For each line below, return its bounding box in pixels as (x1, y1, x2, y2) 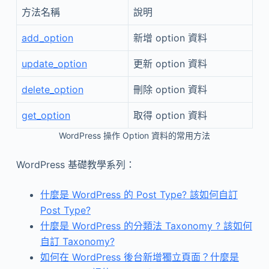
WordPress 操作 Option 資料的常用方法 (58, 130, 210, 141)
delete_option (21, 83, 83, 95)
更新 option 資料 (133, 58, 207, 70)
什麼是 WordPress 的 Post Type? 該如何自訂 (40, 189, 238, 201)
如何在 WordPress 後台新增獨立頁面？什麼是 (40, 251, 239, 263)
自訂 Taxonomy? (40, 235, 115, 247)
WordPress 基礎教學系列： (16, 159, 135, 171)
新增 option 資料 (133, 32, 207, 44)
